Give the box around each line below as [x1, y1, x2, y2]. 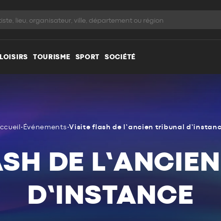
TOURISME [33, 53, 71, 61]
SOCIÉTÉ [105, 53, 136, 61]
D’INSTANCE [27, 182, 194, 209]
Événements [23, 124, 67, 131]
